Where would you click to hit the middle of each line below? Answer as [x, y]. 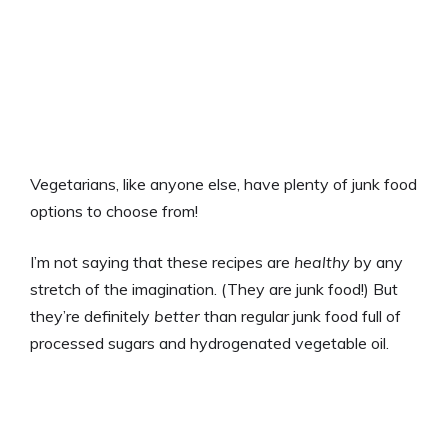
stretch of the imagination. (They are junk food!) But [214, 289]
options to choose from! [114, 211]
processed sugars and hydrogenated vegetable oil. [209, 343]
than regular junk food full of [300, 316]
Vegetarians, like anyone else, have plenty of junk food [223, 184]
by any [376, 262]
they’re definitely [92, 316]
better [177, 316]
